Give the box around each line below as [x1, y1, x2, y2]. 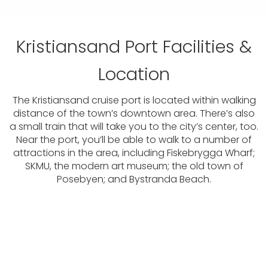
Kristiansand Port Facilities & [16, 35, 252, 59]
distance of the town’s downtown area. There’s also [13, 106, 255, 121]
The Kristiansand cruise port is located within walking [12, 93, 256, 108]
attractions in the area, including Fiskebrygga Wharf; [13, 146, 255, 160]
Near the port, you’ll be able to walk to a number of [16, 133, 252, 147]
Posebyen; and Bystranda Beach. [57, 172, 211, 187]
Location [98, 62, 170, 87]
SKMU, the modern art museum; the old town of [25, 159, 243, 173]
